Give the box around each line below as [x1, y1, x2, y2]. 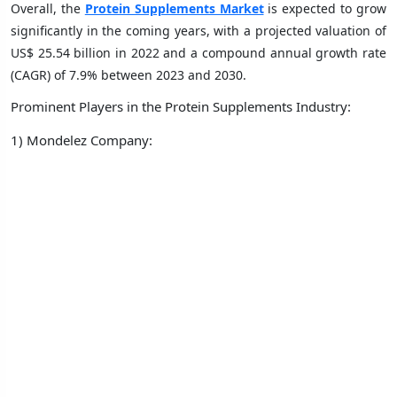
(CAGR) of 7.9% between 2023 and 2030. [11, 66, 246, 83]
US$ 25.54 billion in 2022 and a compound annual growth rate [11, 43, 386, 61]
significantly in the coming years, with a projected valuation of [11, 21, 386, 39]
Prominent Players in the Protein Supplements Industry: [11, 97, 351, 115]
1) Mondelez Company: [11, 130, 152, 149]
